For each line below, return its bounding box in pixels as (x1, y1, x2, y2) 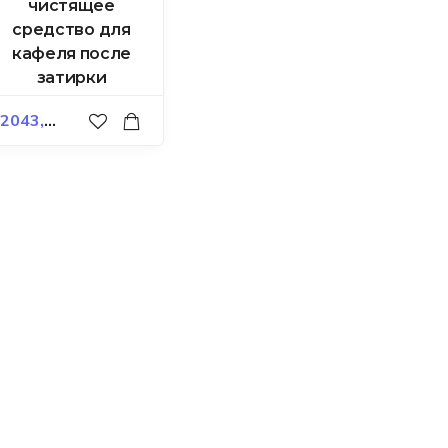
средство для (12, 19, 131, 39)
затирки (36, 67, 107, 87)
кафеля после (11, 43, 132, 63)
